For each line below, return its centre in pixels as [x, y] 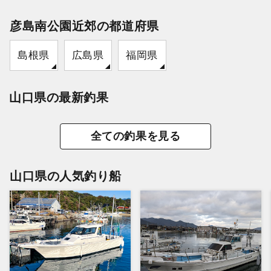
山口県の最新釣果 [59, 97]
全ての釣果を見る [135, 136]
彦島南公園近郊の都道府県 [84, 26]
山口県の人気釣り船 [66, 176]
